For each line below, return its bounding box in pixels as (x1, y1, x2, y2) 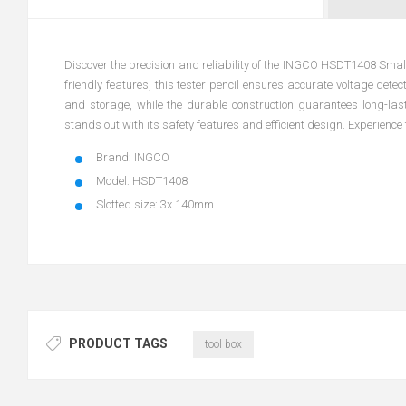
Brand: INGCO (96, 150, 169, 164)
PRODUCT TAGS (69, 336, 168, 352)
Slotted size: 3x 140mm (96, 197, 214, 211)
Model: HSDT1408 (96, 173, 188, 188)
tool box (204, 338, 242, 352)
